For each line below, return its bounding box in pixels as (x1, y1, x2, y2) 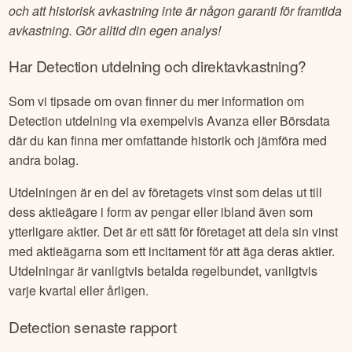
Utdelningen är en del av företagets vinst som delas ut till (9, 183, 323, 202)
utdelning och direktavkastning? (97, 55, 306, 77)
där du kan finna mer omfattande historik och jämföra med (9, 131, 328, 150)
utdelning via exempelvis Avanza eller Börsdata (62, 112, 331, 130)
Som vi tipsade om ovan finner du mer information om (9, 92, 305, 111)
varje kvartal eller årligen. (9, 281, 149, 300)
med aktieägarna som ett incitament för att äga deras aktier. (9, 242, 335, 261)
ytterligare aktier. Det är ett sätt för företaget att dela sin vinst (9, 222, 339, 241)
